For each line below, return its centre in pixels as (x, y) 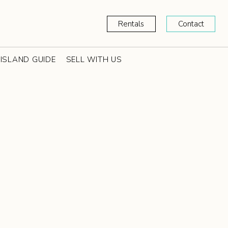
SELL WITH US (94, 59)
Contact (191, 24)
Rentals (131, 24)
